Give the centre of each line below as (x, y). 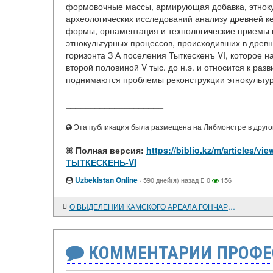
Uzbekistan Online (106, 180)
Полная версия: (108, 150)
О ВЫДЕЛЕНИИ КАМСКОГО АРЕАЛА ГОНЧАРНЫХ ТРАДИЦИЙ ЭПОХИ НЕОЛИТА (232, 207)
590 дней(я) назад (171, 180)
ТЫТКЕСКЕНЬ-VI (101, 162)
